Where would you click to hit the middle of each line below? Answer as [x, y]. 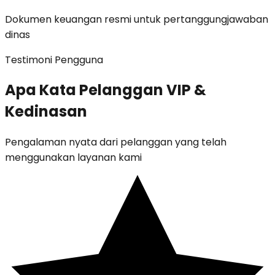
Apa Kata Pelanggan [86, 90]
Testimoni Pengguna [54, 60]
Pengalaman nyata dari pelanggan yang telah [116, 142]
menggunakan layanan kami [73, 158]
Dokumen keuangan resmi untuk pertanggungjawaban [137, 19]
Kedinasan [46, 112]
